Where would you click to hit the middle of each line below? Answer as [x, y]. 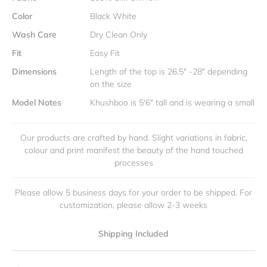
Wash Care [34, 35]
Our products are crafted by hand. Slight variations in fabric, [133, 138]
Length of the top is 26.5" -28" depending [169, 72]
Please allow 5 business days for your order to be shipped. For [133, 193]
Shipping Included [133, 234]
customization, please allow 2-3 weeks [133, 205]
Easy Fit [105, 53]
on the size [111, 84]
